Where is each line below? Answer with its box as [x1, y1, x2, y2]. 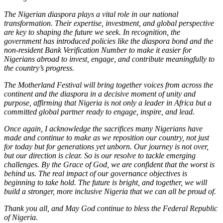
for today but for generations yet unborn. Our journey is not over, [4, 142, 209, 151]
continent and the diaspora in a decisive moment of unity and [4, 89, 196, 98]
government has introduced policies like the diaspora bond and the [4, 36, 213, 45]
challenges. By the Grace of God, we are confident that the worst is [4, 160, 215, 169]
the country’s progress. [4, 63, 74, 72]
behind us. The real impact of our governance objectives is [4, 169, 187, 178]
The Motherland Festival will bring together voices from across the [4, 80, 213, 89]
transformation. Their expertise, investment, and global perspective [4, 18, 214, 27]
